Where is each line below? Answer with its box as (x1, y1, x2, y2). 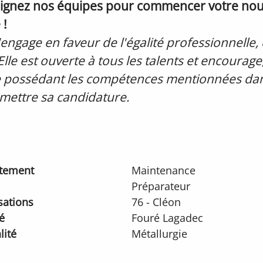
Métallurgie (131, 227, 187, 241)
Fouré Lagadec (131, 211, 203, 225)
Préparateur (131, 179, 190, 193)
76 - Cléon (131, 195, 181, 209)
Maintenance (131, 163, 195, 177)
